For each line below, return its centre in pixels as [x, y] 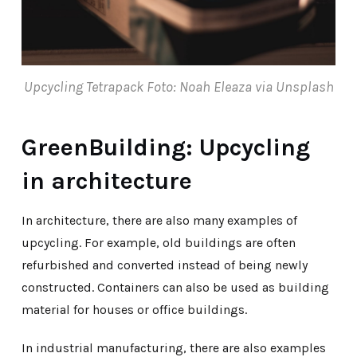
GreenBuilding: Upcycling [165, 147]
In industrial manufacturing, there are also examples [173, 347]
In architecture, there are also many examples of [159, 220]
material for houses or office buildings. [134, 309]
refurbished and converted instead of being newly [164, 265]
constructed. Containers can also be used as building [175, 287]
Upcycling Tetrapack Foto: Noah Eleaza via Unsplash [178, 86]
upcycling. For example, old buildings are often [158, 242]
